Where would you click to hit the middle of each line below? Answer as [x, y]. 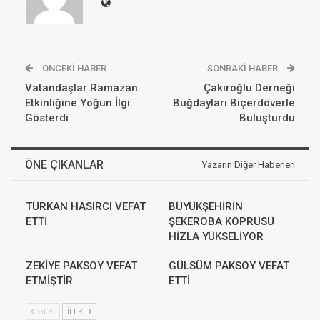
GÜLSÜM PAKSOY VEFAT [229, 266]
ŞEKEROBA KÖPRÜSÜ [221, 222]
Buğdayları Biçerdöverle [234, 103]
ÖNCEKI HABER [73, 69]
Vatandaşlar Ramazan [81, 88]
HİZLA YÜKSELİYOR [216, 237]
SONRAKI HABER [244, 69]
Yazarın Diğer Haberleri [249, 165]
